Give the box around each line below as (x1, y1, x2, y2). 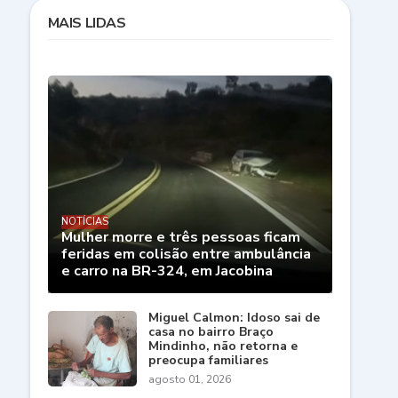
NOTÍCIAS (60, 215, 108, 229)
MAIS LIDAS (47, 13, 126, 34)
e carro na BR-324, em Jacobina (60, 261, 273, 282)
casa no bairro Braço (147, 323, 274, 341)
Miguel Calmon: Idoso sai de (147, 309, 320, 327)
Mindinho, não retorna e (147, 338, 298, 355)
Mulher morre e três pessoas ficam (60, 227, 300, 248)
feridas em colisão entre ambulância (60, 244, 311, 265)
